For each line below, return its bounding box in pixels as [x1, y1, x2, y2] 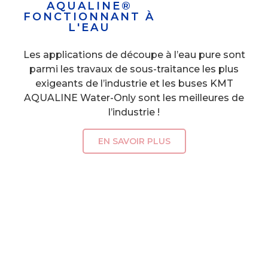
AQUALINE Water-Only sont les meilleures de [24, 92, 244, 104]
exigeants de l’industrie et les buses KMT [35, 78, 233, 90]
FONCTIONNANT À [23, 10, 156, 24]
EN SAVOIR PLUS [98, 135, 170, 147]
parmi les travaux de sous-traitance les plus [29, 63, 239, 75]
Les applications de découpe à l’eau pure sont [23, 49, 245, 61]
